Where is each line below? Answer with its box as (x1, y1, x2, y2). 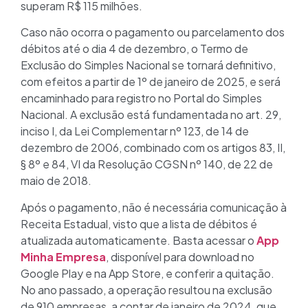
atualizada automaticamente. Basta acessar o (21, 232, 256, 247)
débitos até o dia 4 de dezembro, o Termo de (21, 41, 248, 56)
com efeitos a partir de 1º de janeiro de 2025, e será (21, 74, 280, 89)
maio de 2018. (21, 173, 91, 188)
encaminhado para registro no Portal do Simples (21, 91, 262, 106)
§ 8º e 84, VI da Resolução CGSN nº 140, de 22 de (21, 157, 273, 172)
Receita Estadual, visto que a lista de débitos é (21, 216, 257, 231)
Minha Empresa (21, 249, 106, 264)
